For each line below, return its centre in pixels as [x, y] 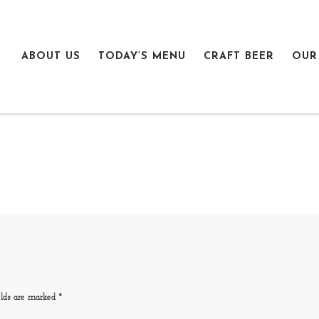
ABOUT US [51, 56]
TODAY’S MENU [142, 56]
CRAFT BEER [239, 56]
